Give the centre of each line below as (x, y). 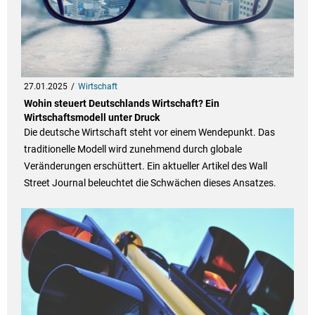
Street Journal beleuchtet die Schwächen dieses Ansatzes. (150, 183)
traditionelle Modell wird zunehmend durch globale (133, 149)
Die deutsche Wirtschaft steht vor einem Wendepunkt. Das (149, 133)
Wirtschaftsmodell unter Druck (91, 118)
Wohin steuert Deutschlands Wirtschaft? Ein (121, 104)
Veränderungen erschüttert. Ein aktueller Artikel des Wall (145, 166)
